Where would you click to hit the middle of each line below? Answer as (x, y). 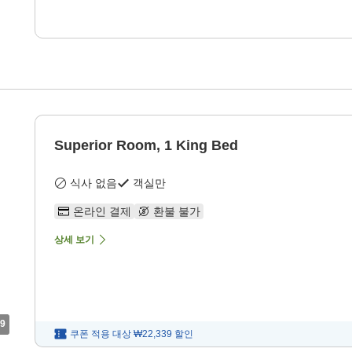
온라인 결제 (102, 212)
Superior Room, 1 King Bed (146, 146)
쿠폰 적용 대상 (101, 334)
